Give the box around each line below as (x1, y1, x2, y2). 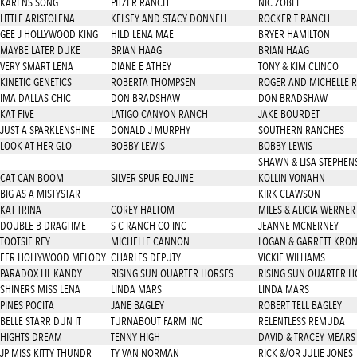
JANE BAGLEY (110, 299, 164, 312)
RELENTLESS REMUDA (257, 315, 345, 328)
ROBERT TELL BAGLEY (257, 299, 342, 312)
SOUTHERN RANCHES (257, 124, 344, 136)
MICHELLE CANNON (110, 235, 190, 248)
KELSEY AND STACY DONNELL (110, 12, 228, 25)
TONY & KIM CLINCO (257, 60, 339, 73)
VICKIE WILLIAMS (257, 251, 325, 264)
